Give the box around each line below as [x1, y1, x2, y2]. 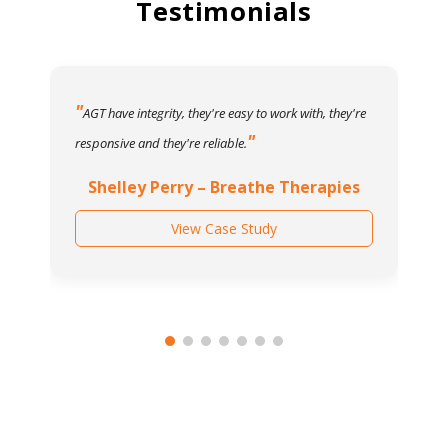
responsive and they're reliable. [75, 133, 247, 152]
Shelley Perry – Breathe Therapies [88, 175, 360, 198]
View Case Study [171, 218, 277, 238]
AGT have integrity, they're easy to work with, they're [83, 103, 366, 122]
